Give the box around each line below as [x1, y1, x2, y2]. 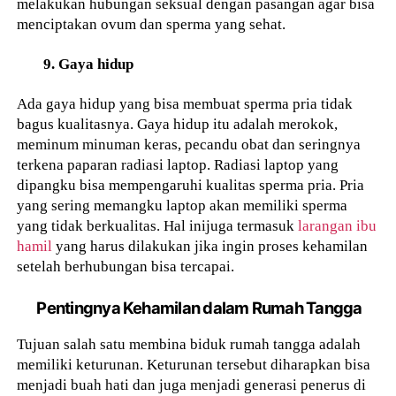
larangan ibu [298, 216, 377, 234]
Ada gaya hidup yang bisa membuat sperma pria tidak [17, 94, 354, 112]
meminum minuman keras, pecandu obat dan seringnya [17, 134, 362, 153]
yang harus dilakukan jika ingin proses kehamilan [52, 236, 369, 255]
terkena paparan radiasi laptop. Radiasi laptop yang [17, 155, 339, 173]
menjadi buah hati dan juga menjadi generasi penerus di [17, 376, 367, 394]
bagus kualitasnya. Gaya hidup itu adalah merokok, [17, 114, 339, 133]
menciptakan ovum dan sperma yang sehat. [17, 15, 286, 34]
